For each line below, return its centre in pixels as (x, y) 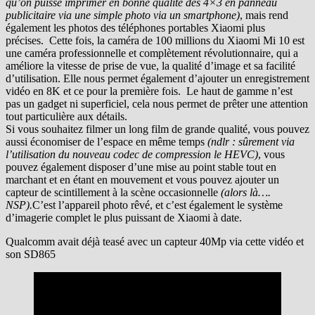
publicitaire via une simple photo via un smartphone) (123, 15)
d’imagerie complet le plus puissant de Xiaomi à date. (124, 217)
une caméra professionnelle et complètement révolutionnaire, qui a (152, 53)
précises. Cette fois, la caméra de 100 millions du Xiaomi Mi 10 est (155, 40)
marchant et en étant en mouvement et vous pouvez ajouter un (142, 179)
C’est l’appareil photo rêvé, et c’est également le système (157, 205)
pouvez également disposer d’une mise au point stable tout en (141, 167)
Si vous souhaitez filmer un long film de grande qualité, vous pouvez (157, 129)
